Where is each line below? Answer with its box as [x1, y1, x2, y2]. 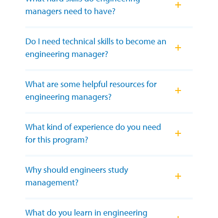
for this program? [25, 134, 88, 145]
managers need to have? [25, 5, 115, 17]
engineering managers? [25, 91, 111, 103]
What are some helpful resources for [25, 78, 157, 90]
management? [25, 177, 78, 188]
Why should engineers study [25, 164, 128, 176]
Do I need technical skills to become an [25, 36, 166, 47]
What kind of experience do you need [25, 121, 161, 133]
